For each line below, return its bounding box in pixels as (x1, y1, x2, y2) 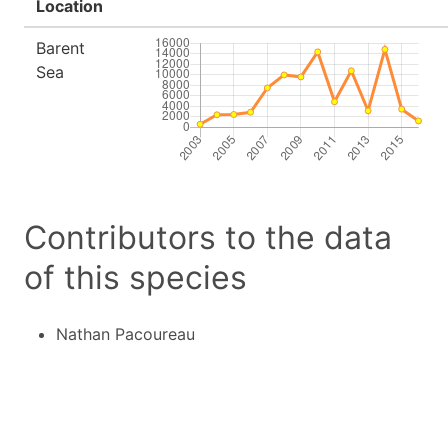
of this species (24, 258, 247, 297)
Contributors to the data (24, 218, 392, 257)
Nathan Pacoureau (56, 324, 195, 344)
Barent (36, 38, 85, 58)
